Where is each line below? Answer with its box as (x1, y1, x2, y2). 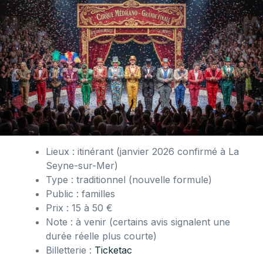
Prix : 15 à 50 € (46, 202, 113, 214)
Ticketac (95, 244, 132, 257)
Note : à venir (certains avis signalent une (46, 216, 230, 228)
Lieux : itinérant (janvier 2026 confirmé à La (46, 146, 239, 158)
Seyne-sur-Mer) (46, 160, 118, 172)
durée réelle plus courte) (46, 230, 157, 242)
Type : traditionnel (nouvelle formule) (46, 174, 212, 186)
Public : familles (46, 188, 115, 200)
